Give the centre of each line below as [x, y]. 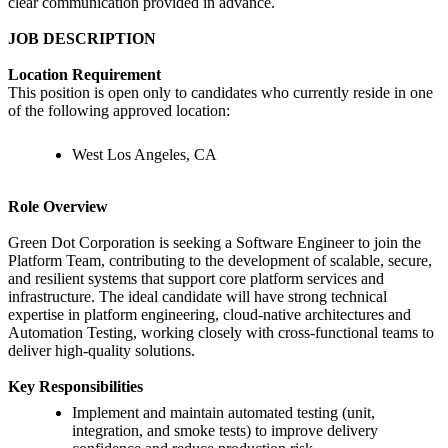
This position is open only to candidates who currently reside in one [220, 93]
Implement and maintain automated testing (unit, [223, 413]
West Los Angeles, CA [144, 155]
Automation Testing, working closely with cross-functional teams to [221, 333]
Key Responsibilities [75, 387]
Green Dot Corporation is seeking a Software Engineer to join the [214, 243]
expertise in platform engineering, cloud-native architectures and [209, 315]
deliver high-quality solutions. [101, 351]
